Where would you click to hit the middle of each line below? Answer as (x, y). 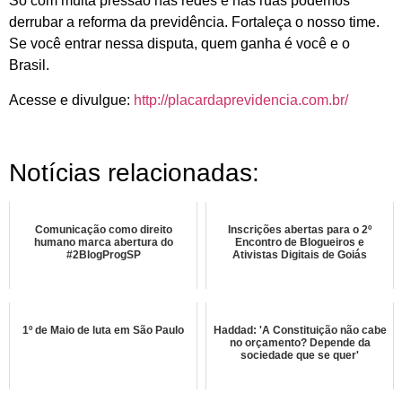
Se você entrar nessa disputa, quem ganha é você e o (179, 44)
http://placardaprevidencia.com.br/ (241, 100)
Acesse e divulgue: (71, 100)
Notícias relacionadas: (134, 173)
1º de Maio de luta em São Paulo (103, 331)
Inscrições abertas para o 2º (300, 230)
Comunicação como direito (103, 230)
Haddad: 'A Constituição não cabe (300, 331)
